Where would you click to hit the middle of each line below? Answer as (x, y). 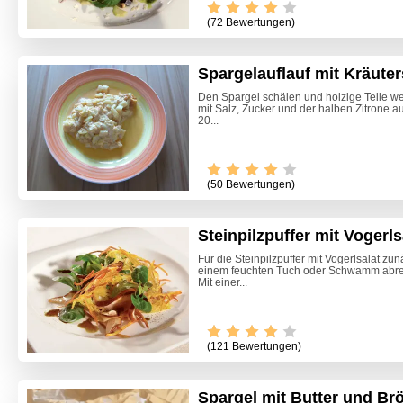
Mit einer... (223, 282)
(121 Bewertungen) (254, 346)
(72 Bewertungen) (251, 23)
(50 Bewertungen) (251, 184)
